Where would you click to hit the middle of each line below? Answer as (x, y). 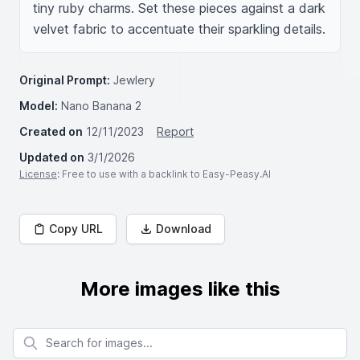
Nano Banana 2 (101, 106)
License (38, 174)
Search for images (61, 335)
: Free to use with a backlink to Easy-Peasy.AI (164, 174)
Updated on (52, 157)
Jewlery (134, 80)
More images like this (180, 289)
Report (175, 131)
